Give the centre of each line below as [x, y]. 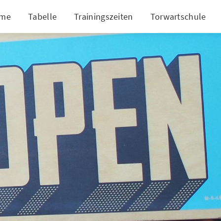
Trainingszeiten [104, 16]
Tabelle [43, 16]
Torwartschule [178, 16]
